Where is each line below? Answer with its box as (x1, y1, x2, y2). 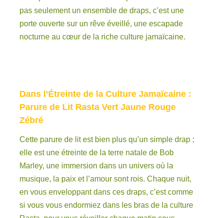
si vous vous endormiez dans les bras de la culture (19, 201, 193, 210)
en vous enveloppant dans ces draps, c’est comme (19, 188, 193, 197)
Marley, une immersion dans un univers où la (19, 162, 173, 170)
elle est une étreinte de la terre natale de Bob (19, 148, 174, 157)
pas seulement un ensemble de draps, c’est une (19, 6, 184, 15)
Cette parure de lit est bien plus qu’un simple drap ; (19, 135, 194, 144)
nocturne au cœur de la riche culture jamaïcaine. (19, 32, 185, 41)
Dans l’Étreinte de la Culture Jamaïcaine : (19, 89, 191, 99)
